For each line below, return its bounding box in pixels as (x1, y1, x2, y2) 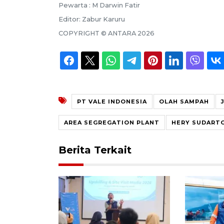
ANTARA (108, 29, 136, 37)
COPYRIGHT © (58, 29, 108, 37)
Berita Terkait (58, 143, 131, 156)
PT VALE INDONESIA (77, 97, 147, 105)
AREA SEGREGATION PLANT (64, 118, 159, 126)
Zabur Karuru (82, 15, 125, 23)
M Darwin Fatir (92, 1, 140, 9)
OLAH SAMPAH (159, 97, 209, 105)
